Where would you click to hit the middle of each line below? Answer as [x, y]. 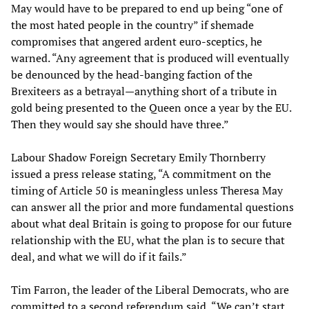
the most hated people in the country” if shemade [132, 25]
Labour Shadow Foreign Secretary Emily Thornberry [138, 158]
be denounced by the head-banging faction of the [132, 75]
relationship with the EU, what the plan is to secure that [148, 240]
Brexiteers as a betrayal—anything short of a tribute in [144, 91]
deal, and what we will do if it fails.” [99, 257]
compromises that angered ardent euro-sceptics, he [137, 42]
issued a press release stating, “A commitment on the [141, 174]
